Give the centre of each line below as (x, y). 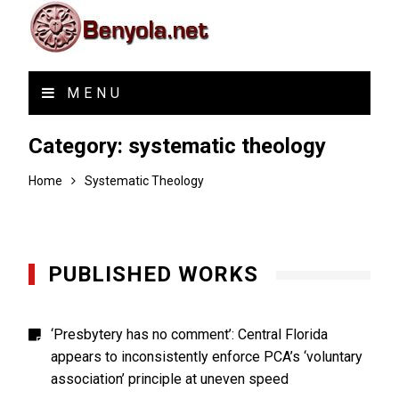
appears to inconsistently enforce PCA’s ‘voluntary (207, 357)
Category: (79, 146)
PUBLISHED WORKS (154, 274)
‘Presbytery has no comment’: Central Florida (190, 334)
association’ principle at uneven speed (170, 379)
